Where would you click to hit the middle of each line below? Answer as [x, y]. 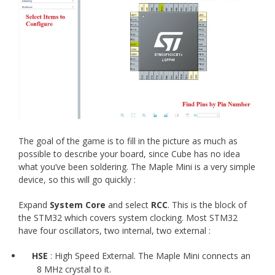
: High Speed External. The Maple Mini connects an [149, 255]
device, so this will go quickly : [77, 179]
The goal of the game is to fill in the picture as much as [128, 141]
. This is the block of [207, 204]
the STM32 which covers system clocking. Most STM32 [128, 217]
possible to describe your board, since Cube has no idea [129, 153]
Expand [34, 204]
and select [128, 204]
